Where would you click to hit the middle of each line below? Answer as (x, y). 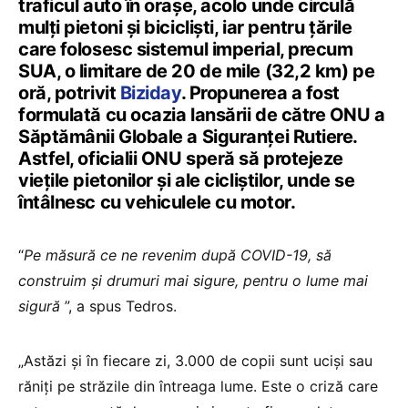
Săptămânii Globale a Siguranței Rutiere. (188, 136)
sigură (41, 306)
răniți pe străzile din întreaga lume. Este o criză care (198, 386)
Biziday (150, 92)
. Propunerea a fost (260, 92)
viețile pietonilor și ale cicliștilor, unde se (187, 180)
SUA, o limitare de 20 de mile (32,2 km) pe (197, 71)
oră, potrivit (69, 92)
